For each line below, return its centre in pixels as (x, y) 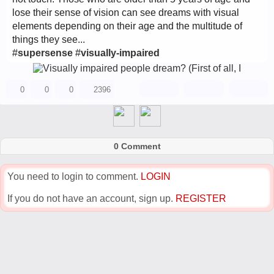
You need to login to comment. (74, 176)
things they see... (49, 39)
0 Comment (137, 146)
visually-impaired (120, 53)
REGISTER (201, 198)
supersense (45, 53)
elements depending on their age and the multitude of (127, 26)
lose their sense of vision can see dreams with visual (126, 13)
